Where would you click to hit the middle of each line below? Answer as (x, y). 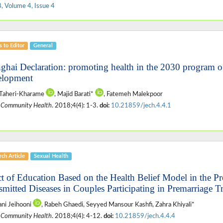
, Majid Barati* (74, 94)
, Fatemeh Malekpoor (133, 94)
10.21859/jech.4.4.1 (141, 105)
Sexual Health (51, 156)
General (43, 45)
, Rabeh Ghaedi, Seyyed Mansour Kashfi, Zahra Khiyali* (118, 204)
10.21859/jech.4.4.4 (145, 216)
